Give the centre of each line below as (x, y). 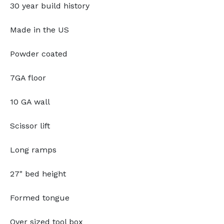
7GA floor (29, 77)
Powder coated (39, 53)
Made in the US (39, 29)
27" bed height (38, 173)
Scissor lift (30, 125)
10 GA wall (30, 101)
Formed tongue (40, 197)
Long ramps (33, 149)
